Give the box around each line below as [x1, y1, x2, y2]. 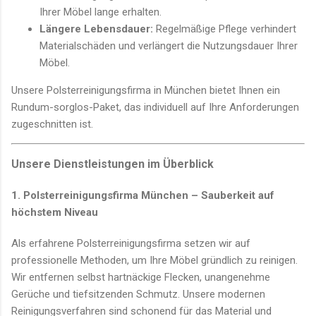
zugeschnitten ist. [11, 117, 93, 130]
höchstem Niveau [11, 205, 98, 219]
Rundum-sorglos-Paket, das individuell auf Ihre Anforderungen [11, 100, 299, 114]
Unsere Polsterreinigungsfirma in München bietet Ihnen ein [11, 83, 280, 97]
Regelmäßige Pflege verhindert [153, 22, 296, 35]
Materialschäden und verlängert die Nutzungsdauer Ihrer [39, 39, 298, 52]
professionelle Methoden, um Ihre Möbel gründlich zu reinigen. [11, 253, 298, 267]
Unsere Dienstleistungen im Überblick [11, 157, 214, 171]
